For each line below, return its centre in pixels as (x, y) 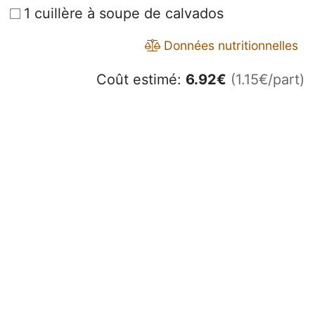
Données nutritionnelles (229, 46)
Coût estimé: (141, 80)
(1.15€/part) (268, 80)
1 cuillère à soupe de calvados (124, 14)
